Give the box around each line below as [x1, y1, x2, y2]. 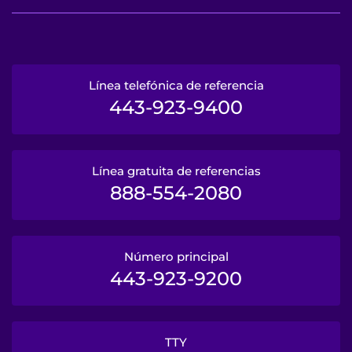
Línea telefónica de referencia [88, 77, 264, 93]
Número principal [123, 248, 229, 264]
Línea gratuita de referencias [91, 163, 261, 178]
